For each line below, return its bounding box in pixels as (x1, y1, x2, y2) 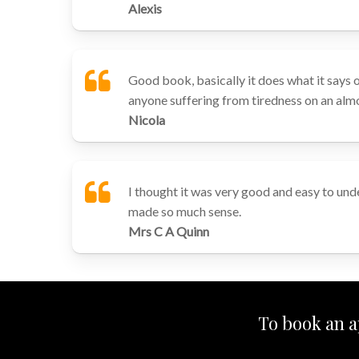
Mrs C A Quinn (128, 224, 210, 239)
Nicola (128, 112, 166, 127)
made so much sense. (128, 204, 242, 219)
